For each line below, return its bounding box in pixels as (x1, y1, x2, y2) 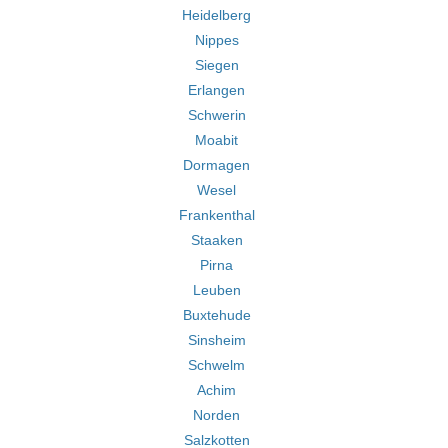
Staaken (190, 232, 243, 248)
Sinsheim (187, 332, 246, 348)
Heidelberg (182, 7, 251, 23)
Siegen (194, 57, 239, 73)
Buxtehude (182, 307, 251, 323)
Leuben (192, 282, 241, 298)
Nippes (194, 32, 239, 48)
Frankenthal (178, 207, 255, 223)
